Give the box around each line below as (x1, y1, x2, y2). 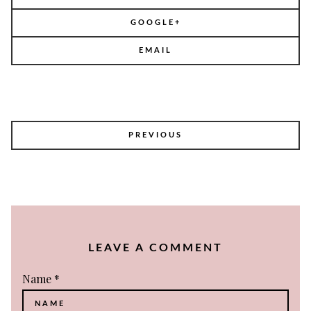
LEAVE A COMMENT (88, 242, 223, 253)
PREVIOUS (128, 131, 183, 139)
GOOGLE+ (130, 18, 181, 26)
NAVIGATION (10, 141, 101, 153)
